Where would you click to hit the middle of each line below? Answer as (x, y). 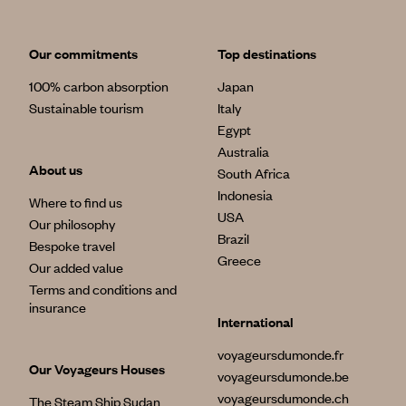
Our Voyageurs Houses (97, 368)
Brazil (233, 238)
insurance (58, 307)
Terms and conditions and (103, 289)
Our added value (76, 267)
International (256, 321)
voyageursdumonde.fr (280, 354)
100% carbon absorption (99, 86)
